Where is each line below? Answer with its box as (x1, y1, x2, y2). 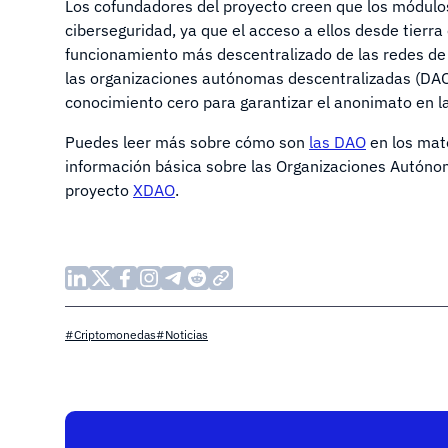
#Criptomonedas (65, 327, 156, 342)
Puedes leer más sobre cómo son (65, 132, 309, 152)
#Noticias (156, 327, 208, 342)
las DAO (309, 132, 366, 152)
